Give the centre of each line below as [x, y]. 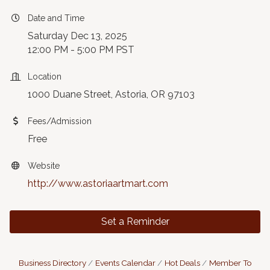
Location [45, 77]
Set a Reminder [135, 222]
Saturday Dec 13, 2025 [77, 36]
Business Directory [52, 263]
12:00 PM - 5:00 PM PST [81, 50]
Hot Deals [182, 263]
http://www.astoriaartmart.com [98, 184]
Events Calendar [125, 263]
